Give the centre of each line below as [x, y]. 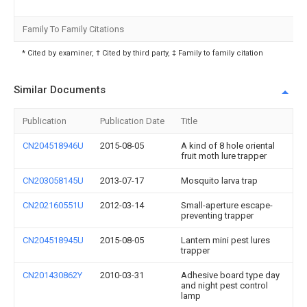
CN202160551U [53, 205]
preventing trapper [217, 216]
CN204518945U [53, 240]
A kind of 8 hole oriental [228, 146]
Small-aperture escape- [227, 205]
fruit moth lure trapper [224, 156]
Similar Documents [60, 90]
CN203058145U [53, 181]
